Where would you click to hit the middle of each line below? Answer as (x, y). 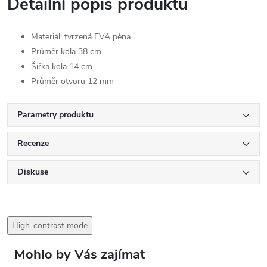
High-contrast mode (50, 226)
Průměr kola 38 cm (66, 52)
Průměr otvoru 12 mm (72, 81)
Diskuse (33, 172)
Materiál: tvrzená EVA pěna (81, 37)
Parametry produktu (55, 115)
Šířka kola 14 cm (62, 66)
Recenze (33, 143)
